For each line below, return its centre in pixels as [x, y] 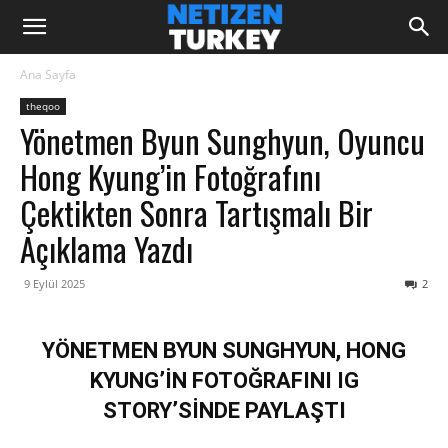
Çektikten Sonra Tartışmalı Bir [196, 212]
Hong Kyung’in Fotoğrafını [170, 176]
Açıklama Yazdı [106, 248]
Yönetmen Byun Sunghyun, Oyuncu [222, 140]
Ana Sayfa [48, 74]
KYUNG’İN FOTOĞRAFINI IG [224, 380]
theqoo [43, 106]
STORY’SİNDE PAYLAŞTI [224, 410]
